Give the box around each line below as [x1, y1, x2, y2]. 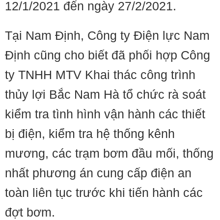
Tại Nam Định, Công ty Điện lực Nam [5, 28, 210, 43]
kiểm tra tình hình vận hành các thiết [5, 107, 205, 121]
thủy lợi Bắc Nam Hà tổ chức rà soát [5, 87, 206, 102]
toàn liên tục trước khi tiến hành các [5, 186, 203, 200]
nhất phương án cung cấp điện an [5, 166, 192, 180]
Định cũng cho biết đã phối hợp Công [5, 48, 210, 62]
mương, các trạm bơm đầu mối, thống [5, 146, 214, 161]
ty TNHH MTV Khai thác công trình [5, 68, 195, 82]
